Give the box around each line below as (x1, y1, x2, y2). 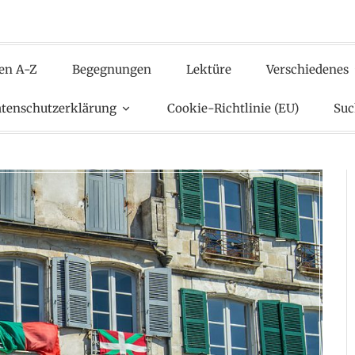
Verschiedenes (265, 61, 349, 77)
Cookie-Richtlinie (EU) (167, 100, 299, 116)
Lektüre (185, 61, 231, 77)
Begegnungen (71, 61, 151, 77)
